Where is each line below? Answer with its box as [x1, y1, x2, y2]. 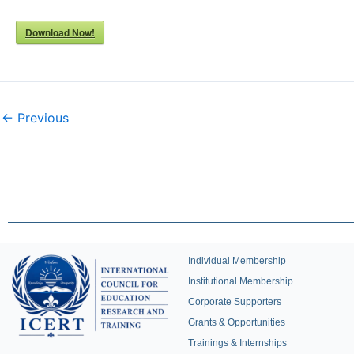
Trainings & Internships [188, 337, 287, 348]
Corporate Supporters [188, 296, 281, 307]
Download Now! [25, 24, 95, 40]
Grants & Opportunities [188, 317, 285, 328]
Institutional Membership [188, 276, 293, 287]
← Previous [2, 109, 69, 126]
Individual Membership [188, 255, 286, 266]
